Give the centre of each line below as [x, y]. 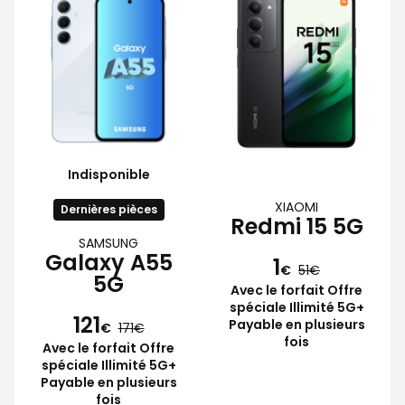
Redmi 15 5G [297, 226]
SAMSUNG [108, 243]
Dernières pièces [108, 209]
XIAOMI [297, 207]
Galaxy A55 [108, 262]
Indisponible [108, 174]
